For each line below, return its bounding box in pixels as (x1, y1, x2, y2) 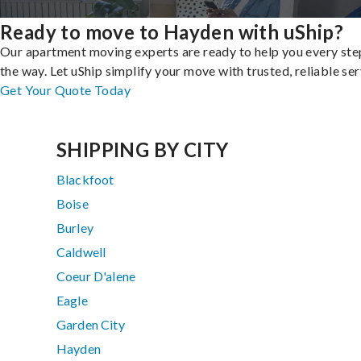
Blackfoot (56, 172, 114, 188)
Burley (56, 220, 93, 236)
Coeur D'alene (56, 268, 136, 284)
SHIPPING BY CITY (56, 138, 229, 162)
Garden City (56, 317, 125, 333)
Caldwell (56, 244, 106, 260)
